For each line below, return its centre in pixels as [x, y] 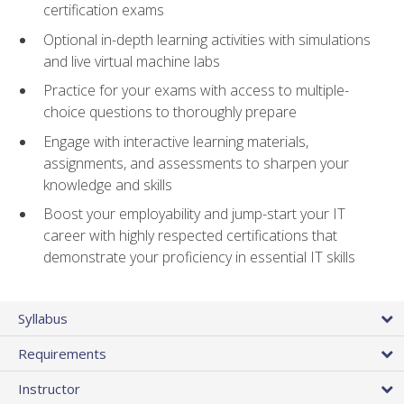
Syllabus [43, 318]
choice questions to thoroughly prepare [170, 112]
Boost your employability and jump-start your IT [194, 214]
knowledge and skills [108, 184]
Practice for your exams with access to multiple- [196, 91]
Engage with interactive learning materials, [176, 141]
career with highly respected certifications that [190, 236]
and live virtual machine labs [132, 61]
